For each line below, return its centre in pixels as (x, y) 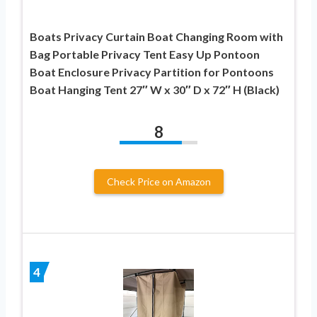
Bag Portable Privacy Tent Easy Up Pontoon (145, 54)
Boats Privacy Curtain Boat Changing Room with (156, 37)
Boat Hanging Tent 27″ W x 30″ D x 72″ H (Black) (155, 90)
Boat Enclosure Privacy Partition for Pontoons (152, 72)
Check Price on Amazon (158, 182)
